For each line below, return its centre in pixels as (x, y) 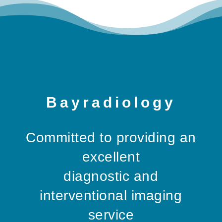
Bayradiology (111, 103)
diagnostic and (111, 176)
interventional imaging (111, 196)
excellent (111, 157)
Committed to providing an (111, 138)
